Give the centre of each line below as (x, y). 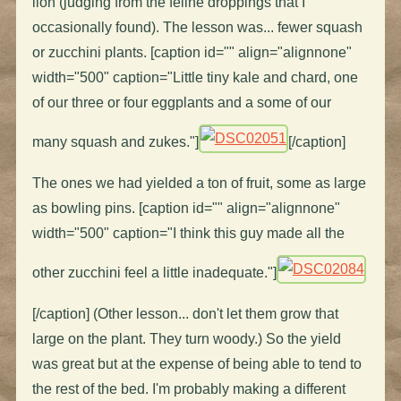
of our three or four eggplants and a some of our (181, 102)
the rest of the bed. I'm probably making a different (188, 388)
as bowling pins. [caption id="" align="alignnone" (186, 208)
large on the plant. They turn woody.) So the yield (186, 338)
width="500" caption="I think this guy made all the (188, 233)
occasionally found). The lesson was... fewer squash (197, 27)
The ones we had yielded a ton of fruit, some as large (199, 183)
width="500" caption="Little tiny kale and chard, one (195, 77)
